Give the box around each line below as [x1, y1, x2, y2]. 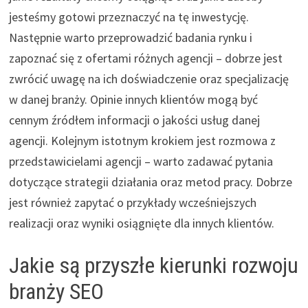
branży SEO [8, 278, 104, 305]
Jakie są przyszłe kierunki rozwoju [8, 252, 298, 278]
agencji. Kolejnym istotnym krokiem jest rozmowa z [8, 132, 276, 148]
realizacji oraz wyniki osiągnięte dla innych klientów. [8, 214, 274, 231]
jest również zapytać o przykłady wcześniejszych [8, 194, 256, 210]
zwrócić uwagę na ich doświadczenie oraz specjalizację [8, 70, 289, 87]
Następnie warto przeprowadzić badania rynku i [8, 29, 252, 45]
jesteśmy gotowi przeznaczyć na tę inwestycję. [8, 8, 249, 25]
